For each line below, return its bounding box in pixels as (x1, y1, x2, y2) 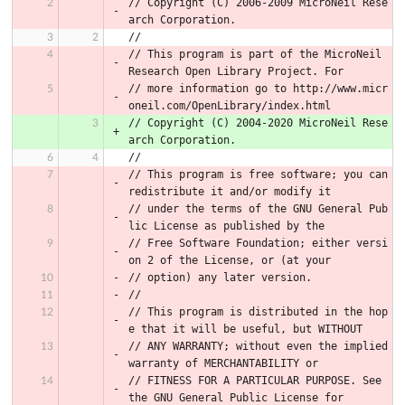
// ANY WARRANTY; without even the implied (128, 339, 388, 353)
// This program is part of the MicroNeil (128, 47, 381, 61)
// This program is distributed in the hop (128, 305, 388, 318)
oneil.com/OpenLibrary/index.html (128, 99, 331, 112)
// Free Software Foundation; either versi (128, 236, 388, 250)
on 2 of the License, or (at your (128, 253, 331, 267)
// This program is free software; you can (128, 167, 388, 181)
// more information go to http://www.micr (128, 81, 388, 95)
